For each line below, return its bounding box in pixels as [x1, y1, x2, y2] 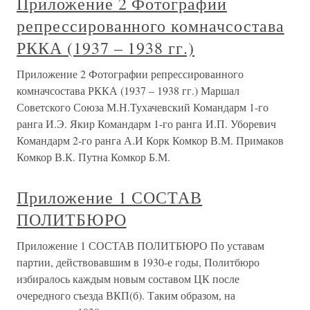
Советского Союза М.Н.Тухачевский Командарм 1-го [17, 100, 268, 114]
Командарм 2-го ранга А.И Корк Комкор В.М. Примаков [17, 133, 284, 147]
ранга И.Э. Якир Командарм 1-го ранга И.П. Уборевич [17, 116, 276, 131]
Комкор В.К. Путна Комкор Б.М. [17, 149, 170, 164]
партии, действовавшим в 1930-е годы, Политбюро [17, 255, 259, 269]
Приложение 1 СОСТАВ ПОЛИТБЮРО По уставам [17, 238, 264, 253]
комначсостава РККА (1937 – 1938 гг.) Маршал [17, 83, 239, 98]
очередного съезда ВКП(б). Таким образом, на [17, 288, 235, 302]
